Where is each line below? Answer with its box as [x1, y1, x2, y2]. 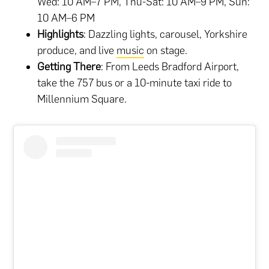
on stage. [144, 43, 188, 57]
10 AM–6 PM [37, 11, 95, 25]
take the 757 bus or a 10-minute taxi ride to [37, 76, 232, 89]
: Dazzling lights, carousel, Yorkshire [83, 27, 248, 41]
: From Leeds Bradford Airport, [101, 59, 240, 73]
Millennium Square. [37, 92, 127, 106]
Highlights [37, 27, 84, 41]
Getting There [37, 59, 101, 73]
